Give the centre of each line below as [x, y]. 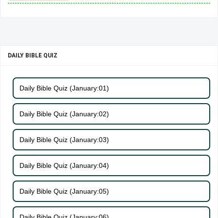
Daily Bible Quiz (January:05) [64, 191]
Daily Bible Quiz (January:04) [64, 165]
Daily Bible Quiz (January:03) [64, 139]
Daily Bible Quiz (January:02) [64, 114]
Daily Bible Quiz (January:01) [64, 88]
